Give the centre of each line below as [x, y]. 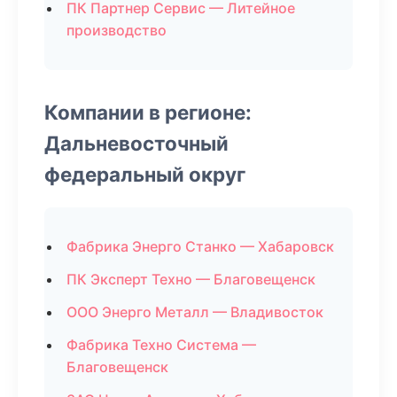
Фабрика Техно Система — [161, 345]
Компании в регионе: [148, 112]
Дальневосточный [136, 143]
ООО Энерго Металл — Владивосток [195, 312]
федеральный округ [145, 174]
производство [117, 30]
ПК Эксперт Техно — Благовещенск [191, 279]
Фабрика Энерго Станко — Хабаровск [200, 246]
